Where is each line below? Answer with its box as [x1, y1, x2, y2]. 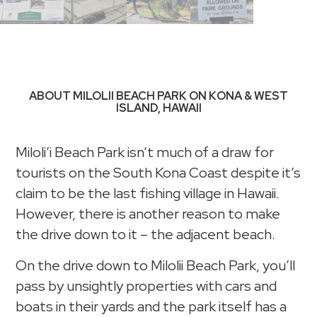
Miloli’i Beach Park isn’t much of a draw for [16, 143, 275, 162]
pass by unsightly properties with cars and [16, 277, 277, 296]
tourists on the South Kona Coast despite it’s [16, 163, 301, 183]
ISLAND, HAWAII [115, 100, 202, 116]
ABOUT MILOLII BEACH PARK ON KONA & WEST [29, 88, 288, 104]
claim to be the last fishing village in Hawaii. [16, 184, 280, 203]
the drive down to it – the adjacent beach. [16, 225, 276, 244]
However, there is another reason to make [16, 204, 281, 224]
